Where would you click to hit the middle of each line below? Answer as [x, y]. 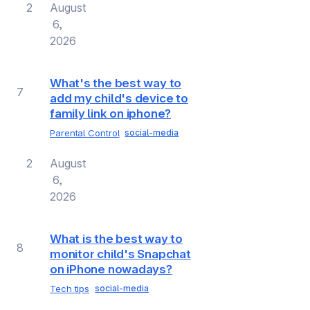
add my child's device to [119, 98]
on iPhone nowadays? [111, 269]
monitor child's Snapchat [120, 254]
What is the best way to [116, 239]
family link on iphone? [111, 113]
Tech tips [70, 289]
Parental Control [85, 133]
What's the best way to [116, 83]
